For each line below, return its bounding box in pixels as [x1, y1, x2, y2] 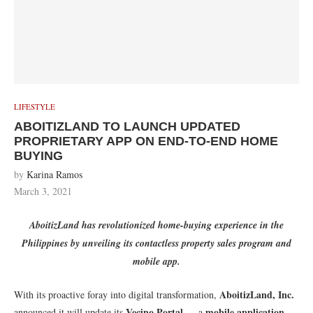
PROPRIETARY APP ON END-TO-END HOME [14, 134, 278, 149]
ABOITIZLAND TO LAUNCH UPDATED [14, 119, 240, 134]
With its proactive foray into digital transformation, [14, 288, 219, 302]
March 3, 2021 [14, 184, 72, 198]
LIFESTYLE [14, 101, 55, 112]
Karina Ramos [27, 168, 82, 182]
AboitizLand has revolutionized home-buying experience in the [29, 218, 284, 233]
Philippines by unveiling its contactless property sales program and [22, 236, 291, 251]
